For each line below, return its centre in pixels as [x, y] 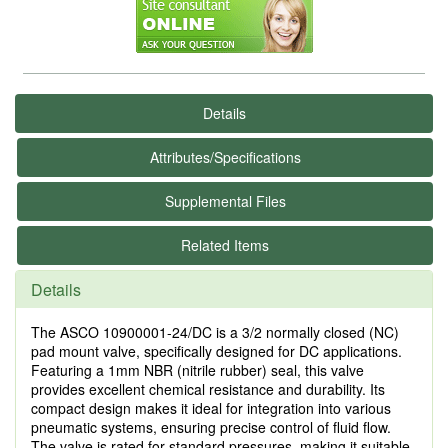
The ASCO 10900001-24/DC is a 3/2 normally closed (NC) [215, 332]
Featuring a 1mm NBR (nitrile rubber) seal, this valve [197, 370]
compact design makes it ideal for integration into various [211, 408]
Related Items [225, 245]
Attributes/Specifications [225, 157]
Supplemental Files [225, 201]
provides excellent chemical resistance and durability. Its [208, 389]
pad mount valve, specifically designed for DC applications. [216, 351]
